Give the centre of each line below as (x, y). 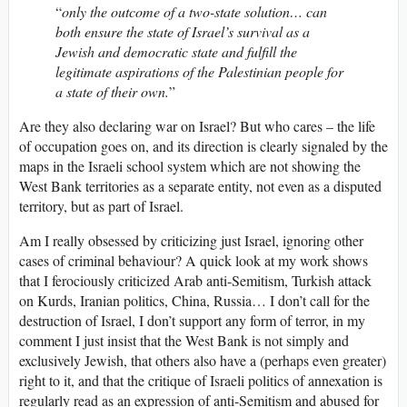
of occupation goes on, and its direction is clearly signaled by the (203, 146)
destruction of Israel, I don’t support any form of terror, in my (192, 321)
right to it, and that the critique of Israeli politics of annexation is (201, 381)
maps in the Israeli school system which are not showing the (190, 166)
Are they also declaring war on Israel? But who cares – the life (197, 126)
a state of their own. (112, 92)
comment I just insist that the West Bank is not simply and (184, 341)
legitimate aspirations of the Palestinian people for (199, 72)
